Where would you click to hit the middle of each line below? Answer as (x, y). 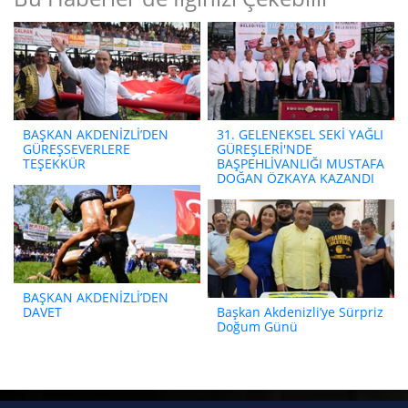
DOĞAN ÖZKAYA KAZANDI (296, 178)
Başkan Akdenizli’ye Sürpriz (300, 311)
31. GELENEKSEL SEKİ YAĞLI (300, 134)
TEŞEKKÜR (54, 163)
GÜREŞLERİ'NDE (265, 148)
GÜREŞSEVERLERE (76, 148)
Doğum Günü (257, 326)
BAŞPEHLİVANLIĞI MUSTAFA (301, 163)
